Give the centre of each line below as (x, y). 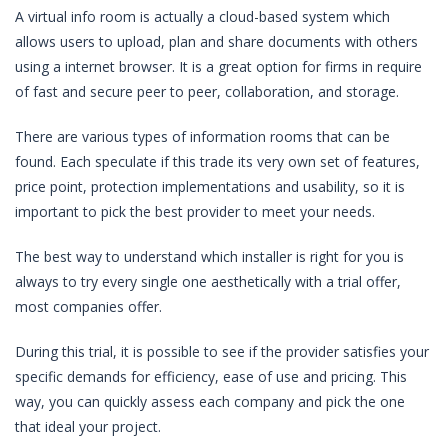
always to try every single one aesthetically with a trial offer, (208, 281)
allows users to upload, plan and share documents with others (216, 41)
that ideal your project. (88, 426)
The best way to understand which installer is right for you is (209, 256)
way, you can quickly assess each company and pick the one (210, 401)
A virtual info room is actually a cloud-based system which (202, 16)
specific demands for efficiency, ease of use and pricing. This (211, 376)
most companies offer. (88, 306)
